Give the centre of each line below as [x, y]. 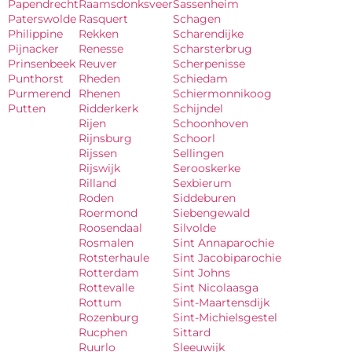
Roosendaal [110, 227]
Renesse [101, 48]
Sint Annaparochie [224, 242]
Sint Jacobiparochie [227, 257]
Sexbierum [202, 183]
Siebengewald [211, 213]
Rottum [100, 302]
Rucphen [103, 332]
